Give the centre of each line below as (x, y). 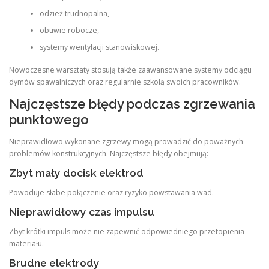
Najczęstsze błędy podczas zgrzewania (132, 104)
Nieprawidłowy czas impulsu (82, 212)
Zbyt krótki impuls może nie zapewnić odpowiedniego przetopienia (127, 231)
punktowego (49, 120)
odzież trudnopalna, (74, 13)
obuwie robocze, (69, 30)
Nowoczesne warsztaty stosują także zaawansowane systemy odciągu (130, 70)
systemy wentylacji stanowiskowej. (99, 47)
